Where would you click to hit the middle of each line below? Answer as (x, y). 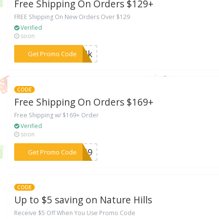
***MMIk (74, 54)
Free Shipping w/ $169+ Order (57, 115)
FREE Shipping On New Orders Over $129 (72, 17)
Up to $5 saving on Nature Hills (83, 200)
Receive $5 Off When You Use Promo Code (75, 213)
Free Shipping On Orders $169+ (84, 102)
